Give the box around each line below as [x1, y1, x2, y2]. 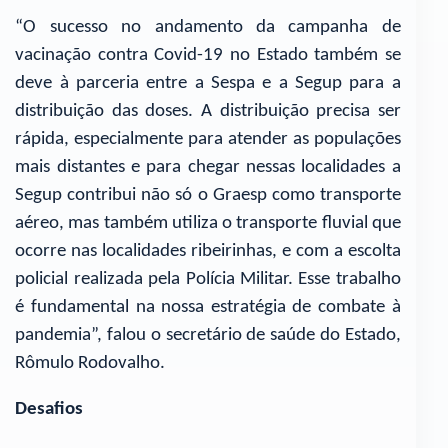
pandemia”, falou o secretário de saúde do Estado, [15, 325, 401, 345]
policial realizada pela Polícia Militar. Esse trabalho [15, 269, 401, 289]
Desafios [15, 400, 84, 420]
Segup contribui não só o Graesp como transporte [15, 185, 401, 205]
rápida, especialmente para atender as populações [15, 129, 401, 149]
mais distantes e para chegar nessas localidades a [15, 157, 401, 177]
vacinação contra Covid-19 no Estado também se [15, 45, 401, 65]
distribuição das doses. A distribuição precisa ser [15, 101, 401, 121]
